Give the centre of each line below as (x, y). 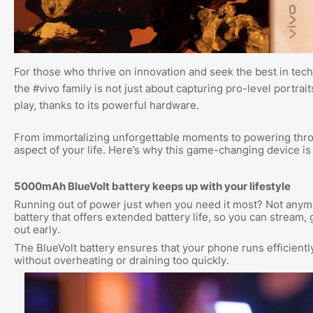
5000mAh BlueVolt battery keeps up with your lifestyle (152, 187)
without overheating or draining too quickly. (122, 261)
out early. (37, 230)
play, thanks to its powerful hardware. (108, 105)
